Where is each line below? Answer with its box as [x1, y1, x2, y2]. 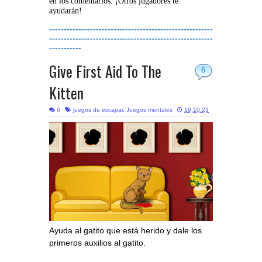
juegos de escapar [73, 106, 123, 113]
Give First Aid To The [49, 60, 161, 82]
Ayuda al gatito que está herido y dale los [49, 226, 202, 236]
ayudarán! [49, 6, 82, 16]
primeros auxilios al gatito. [49, 238, 146, 248]
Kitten [49, 82, 84, 104]
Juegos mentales [126, 106, 173, 113]
